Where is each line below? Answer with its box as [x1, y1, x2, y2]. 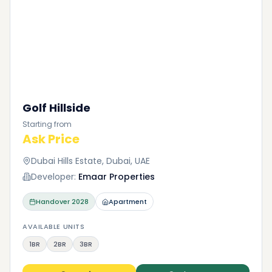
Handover [36, 197, 70, 206]
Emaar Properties [78, 171, 155, 183]
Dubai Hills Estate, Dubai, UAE [31, 155, 150, 167]
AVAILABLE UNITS [22, 222, 85, 231]
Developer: [31, 171, 76, 183]
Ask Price [22, 131, 80, 148]
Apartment [109, 197, 147, 206]
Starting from [22, 119, 72, 129]
